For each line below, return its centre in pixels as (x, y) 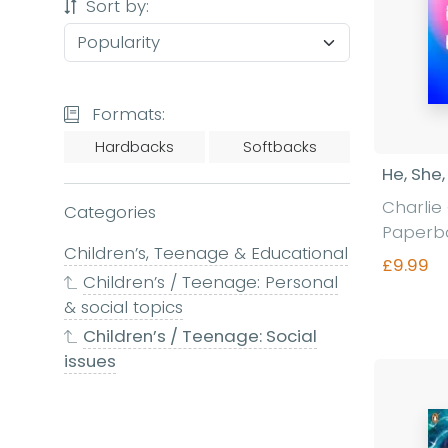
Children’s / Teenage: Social (200, 336)
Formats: (125, 114)
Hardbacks (134, 147)
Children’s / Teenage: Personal (211, 282)
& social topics (123, 307)
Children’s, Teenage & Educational (206, 253)
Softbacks (279, 147)
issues (90, 361)
